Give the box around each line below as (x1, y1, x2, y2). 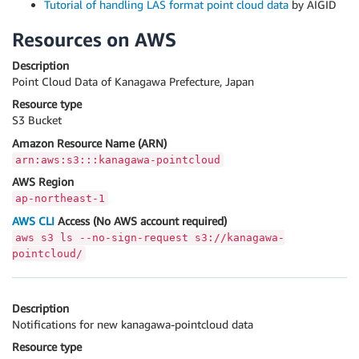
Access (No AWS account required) (54, 213, 227, 228)
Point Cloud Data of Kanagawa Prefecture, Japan (12, 75, 254, 88)
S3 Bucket (12, 113, 62, 127)
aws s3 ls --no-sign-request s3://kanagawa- (15, 231, 284, 244)
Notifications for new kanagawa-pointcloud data (12, 317, 253, 331)
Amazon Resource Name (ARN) (12, 135, 167, 150)
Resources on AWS (12, 28, 176, 50)
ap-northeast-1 (15, 192, 105, 205)
